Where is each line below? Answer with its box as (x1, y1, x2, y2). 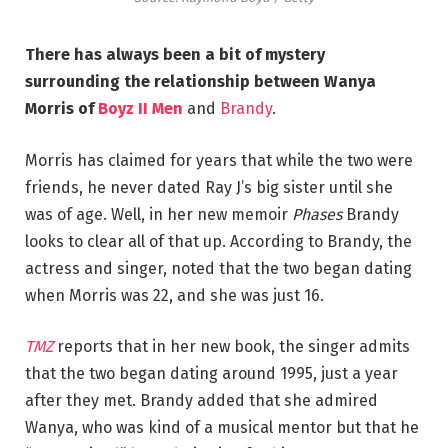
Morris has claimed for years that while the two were (25, 150, 413, 170)
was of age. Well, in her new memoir (25, 204, 292, 224)
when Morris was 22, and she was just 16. (25, 285, 328, 305)
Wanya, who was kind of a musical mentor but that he (25, 418, 419, 438)
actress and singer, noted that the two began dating (25, 258, 412, 278)
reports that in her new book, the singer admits (53, 337, 410, 357)
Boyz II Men (98, 99, 183, 119)
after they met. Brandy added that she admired (25, 391, 378, 411)
